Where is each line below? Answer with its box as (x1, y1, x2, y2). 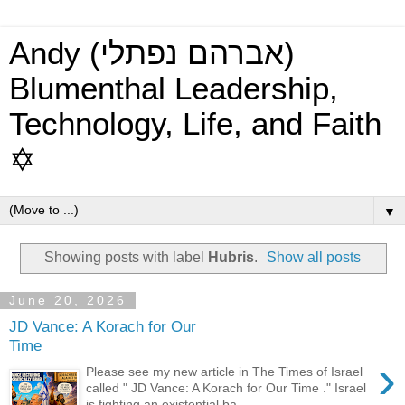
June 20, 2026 (9, 293, 127, 308)
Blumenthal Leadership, (9, 71, 338, 106)
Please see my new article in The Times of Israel (86, 363, 363, 379)
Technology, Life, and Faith (9, 107, 381, 141)
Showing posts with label (43, 249, 208, 265)
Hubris (207, 249, 254, 265)
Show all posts (267, 249, 362, 265)
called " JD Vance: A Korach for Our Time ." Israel (86, 380, 367, 395)
